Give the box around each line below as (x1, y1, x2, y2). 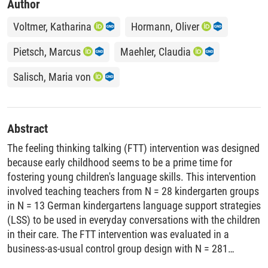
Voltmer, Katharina (13, 20, 92, 33)
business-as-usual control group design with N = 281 (7, 242, 228, 255)
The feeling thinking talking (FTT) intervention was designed (7, 141, 260, 154)
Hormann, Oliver (130, 20, 199, 33)
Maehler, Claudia (120, 45, 191, 58)
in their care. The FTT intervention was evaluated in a (7, 227, 229, 240)
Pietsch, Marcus (13, 45, 81, 58)
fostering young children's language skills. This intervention (7, 170, 256, 183)
